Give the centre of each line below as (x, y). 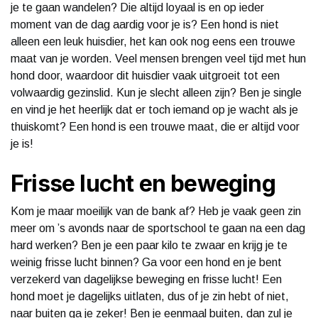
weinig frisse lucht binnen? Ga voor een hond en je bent (146, 262)
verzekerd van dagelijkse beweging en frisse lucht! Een (146, 279)
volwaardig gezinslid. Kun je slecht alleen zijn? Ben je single (156, 92)
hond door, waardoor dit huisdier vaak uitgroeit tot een (145, 75)
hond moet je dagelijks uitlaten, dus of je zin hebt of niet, (150, 296)
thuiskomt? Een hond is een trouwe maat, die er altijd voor (155, 126)
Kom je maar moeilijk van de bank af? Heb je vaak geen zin (156, 211)
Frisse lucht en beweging (143, 183)
